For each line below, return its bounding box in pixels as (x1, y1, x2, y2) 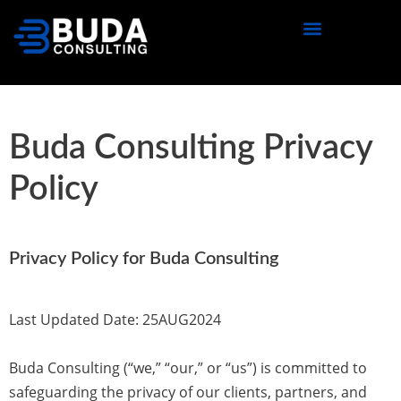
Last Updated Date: (9, 310, 139, 329)
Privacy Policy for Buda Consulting (9, 250, 278, 268)
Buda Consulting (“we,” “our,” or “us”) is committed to (9, 358, 367, 378)
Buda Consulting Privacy (9, 131, 373, 165)
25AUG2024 (139, 310, 221, 329)
